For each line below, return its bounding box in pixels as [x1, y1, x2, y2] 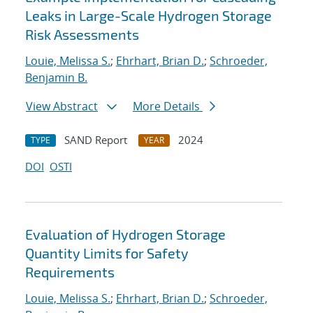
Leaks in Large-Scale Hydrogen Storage [25, 7, 272, 24]
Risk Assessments [25, 26, 139, 43]
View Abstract [26, 99, 98, 115]
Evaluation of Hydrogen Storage [25, 226, 226, 243]
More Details [133, 99, 203, 115]
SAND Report [64, 133, 127, 147]
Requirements [25, 263, 115, 281]
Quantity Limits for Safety [25, 245, 189, 262]
